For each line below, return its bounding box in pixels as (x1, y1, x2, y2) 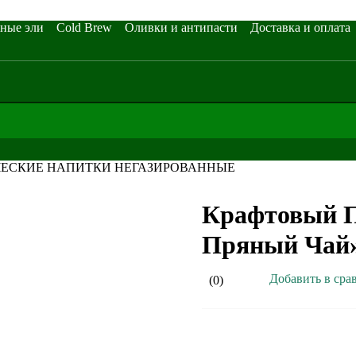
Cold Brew (56, 21, 112, 34)
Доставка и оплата (250, 21, 350, 34)
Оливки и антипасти (125, 21, 238, 34)
